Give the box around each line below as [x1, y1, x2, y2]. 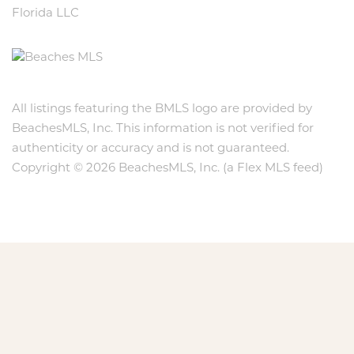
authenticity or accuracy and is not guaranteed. [12, 142, 289, 155]
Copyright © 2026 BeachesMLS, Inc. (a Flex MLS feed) [12, 162, 323, 175]
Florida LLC [12, 7, 79, 20]
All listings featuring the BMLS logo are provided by [12, 103, 312, 115]
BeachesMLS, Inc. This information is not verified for [12, 122, 314, 135]
